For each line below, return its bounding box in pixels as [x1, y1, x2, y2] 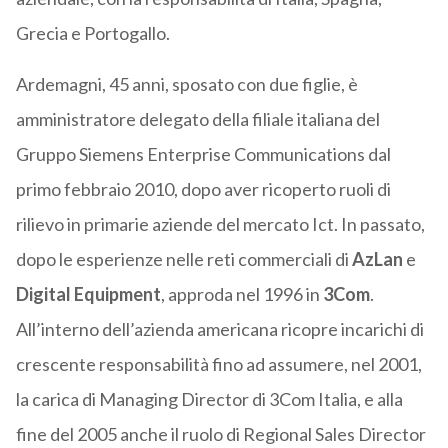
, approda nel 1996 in [160, 283, 323, 306]
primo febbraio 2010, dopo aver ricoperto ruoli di [15, 178, 391, 201]
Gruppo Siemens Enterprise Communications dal [15, 143, 391, 166]
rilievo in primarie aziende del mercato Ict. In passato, [15, 213, 425, 236]
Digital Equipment [15, 283, 161, 306]
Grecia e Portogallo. [15, 22, 170, 45]
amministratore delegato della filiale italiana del [15, 108, 380, 131]
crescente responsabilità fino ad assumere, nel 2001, [15, 353, 422, 376]
